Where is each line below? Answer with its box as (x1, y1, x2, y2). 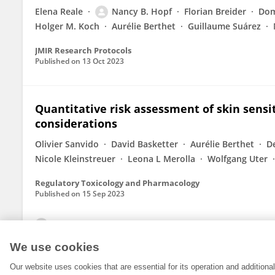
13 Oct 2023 (82, 56, 124, 66)
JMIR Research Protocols (35, 45, 131, 56)
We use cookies (10, 241, 99, 254)
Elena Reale (35, 6, 83, 17)
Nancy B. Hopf (112, 6, 172, 17)
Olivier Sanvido (35, 138, 99, 150)
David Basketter (111, 138, 178, 150)
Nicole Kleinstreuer (35, 153, 115, 165)
